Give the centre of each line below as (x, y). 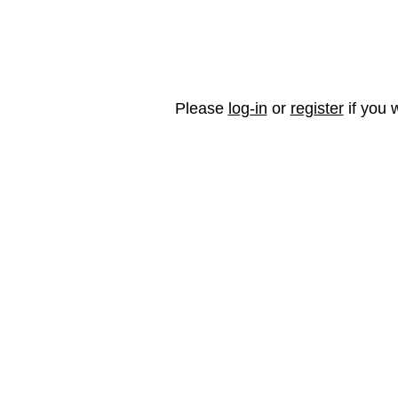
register (317, 108)
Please (201, 108)
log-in (247, 108)
